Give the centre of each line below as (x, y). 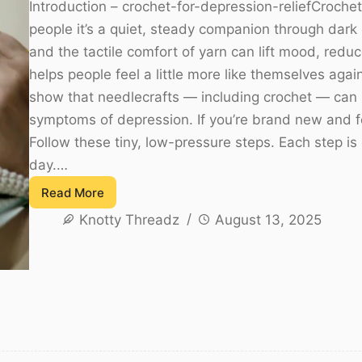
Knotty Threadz (130, 220)
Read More (72, 192)
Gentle (91, 302)
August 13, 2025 (269, 220)
